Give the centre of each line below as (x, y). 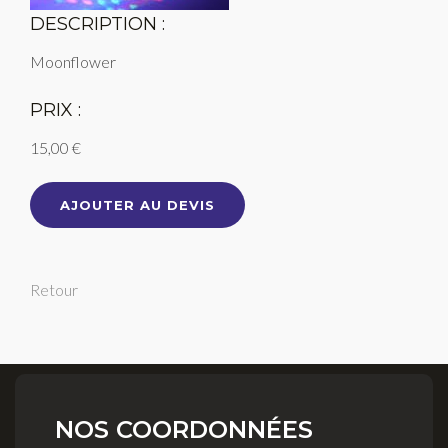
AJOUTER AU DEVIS (137, 205)
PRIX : (55, 110)
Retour (54, 289)
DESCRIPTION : (97, 24)
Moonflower (73, 61)
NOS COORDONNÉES (184, 429)
